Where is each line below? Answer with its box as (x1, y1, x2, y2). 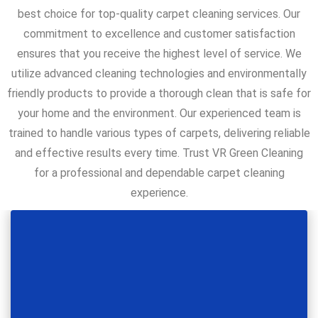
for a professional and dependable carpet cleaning (33, 166, 285, 180)
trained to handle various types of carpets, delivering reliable (8, 126, 310, 141)
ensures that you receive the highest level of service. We (16, 47, 302, 61)
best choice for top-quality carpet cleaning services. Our (18, 7, 300, 21)
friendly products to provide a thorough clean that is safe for (7, 87, 311, 101)
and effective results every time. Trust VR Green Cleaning (15, 146, 303, 160)
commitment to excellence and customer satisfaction (23, 27, 295, 41)
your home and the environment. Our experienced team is (17, 106, 301, 121)
